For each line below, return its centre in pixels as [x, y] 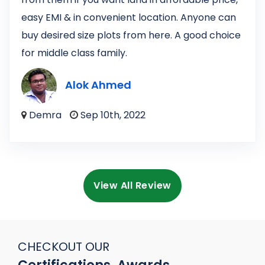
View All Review [132, 186]
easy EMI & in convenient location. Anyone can [129, 18]
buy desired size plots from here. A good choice [131, 35]
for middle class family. [74, 53]
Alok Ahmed [98, 85]
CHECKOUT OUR [64, 247]
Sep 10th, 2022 [112, 115]
